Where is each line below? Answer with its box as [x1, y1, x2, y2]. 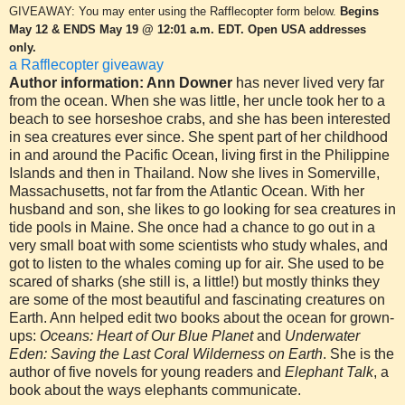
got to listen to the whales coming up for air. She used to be [9, 255, 384, 271]
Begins [340, 4, 379, 18]
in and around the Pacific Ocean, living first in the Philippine [9, 146, 390, 163]
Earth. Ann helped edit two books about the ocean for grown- [9, 309, 394, 325]
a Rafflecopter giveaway [9, 56, 164, 72]
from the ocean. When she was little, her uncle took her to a [9, 92, 385, 108]
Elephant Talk [285, 363, 373, 380]
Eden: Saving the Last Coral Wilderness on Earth [9, 345, 323, 362]
